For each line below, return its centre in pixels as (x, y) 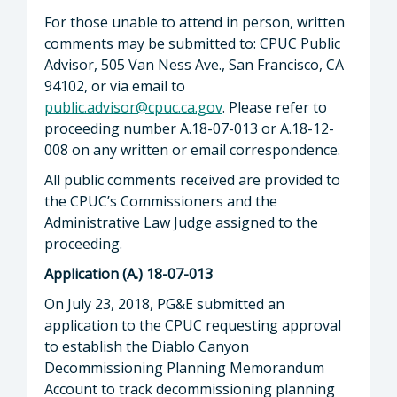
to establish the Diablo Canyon (147, 346)
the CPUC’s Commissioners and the (161, 201)
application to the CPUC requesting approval (193, 325)
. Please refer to (275, 107)
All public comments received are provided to (192, 179)
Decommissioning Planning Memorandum (184, 367)
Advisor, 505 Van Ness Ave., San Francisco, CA (194, 64)
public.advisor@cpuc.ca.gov (133, 107)
